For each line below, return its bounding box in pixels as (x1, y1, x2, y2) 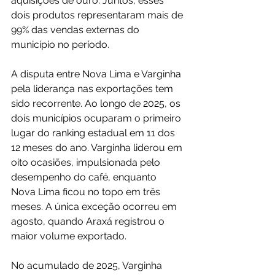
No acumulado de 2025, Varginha (11, 259, 165, 271)
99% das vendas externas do (11, 23, 142, 36)
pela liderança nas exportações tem (11, 82, 176, 95)
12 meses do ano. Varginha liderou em (11, 141, 185, 153)
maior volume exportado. (11, 230, 126, 242)
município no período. (11, 38, 109, 50)
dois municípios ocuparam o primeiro (11, 112, 184, 124)
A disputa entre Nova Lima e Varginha (11, 68, 184, 80)
